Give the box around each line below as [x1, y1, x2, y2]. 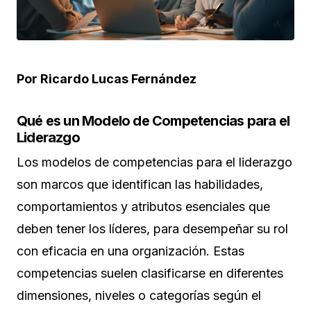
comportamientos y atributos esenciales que [17, 199, 270, 214]
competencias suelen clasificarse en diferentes [17, 265, 283, 280]
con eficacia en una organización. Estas [17, 243, 244, 258]
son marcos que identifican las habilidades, [17, 176, 263, 192]
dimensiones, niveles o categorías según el [17, 287, 261, 303]
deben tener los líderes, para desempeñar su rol [17, 221, 288, 236]
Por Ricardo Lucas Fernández [17, 71, 196, 86]
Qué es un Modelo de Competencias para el [17, 112, 290, 129]
